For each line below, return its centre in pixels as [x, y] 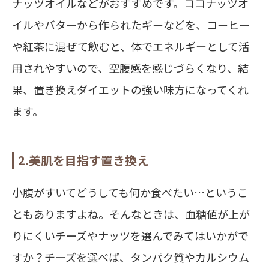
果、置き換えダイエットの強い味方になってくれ [130, 90]
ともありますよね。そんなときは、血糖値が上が [131, 214]
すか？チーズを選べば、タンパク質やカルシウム [131, 257]
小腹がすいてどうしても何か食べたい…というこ [130, 192]
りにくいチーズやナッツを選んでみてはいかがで [130, 236]
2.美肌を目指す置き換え [83, 160]
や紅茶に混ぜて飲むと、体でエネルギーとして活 [131, 47]
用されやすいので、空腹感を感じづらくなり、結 [130, 68]
